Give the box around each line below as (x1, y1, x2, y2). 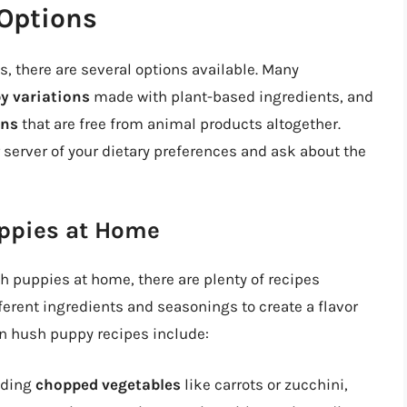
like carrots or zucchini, (181, 374, 348, 393)
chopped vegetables (35, 374, 181, 393)
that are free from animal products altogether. (18, 114, 341, 133)
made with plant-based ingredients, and (90, 86, 373, 105)
